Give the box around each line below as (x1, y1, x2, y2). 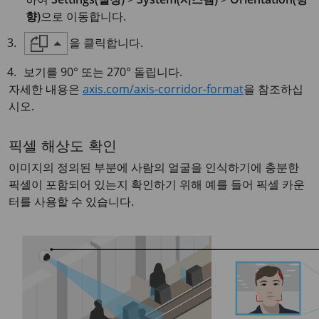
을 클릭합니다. (69, 34, 144, 51)
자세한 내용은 (9, 80, 83, 97)
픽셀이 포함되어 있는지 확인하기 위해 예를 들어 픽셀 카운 (9, 176, 305, 192)
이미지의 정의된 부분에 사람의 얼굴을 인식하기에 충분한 (9, 159, 299, 175)
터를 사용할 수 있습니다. (9, 193, 134, 209)
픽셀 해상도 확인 (9, 140, 117, 155)
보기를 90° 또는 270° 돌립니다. (23, 63, 183, 80)
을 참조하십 (244, 80, 303, 97)
